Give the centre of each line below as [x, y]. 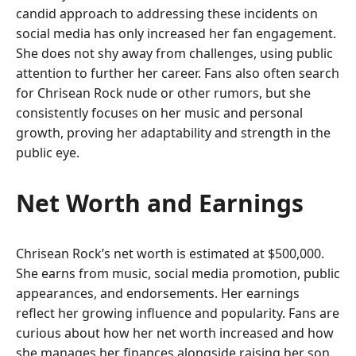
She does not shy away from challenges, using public [174, 54]
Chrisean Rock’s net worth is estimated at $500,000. [170, 254]
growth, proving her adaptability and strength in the [173, 133]
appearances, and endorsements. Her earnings [158, 294]
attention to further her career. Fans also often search [178, 74]
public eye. [48, 153]
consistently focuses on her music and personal [159, 113]
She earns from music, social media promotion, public [178, 274]
